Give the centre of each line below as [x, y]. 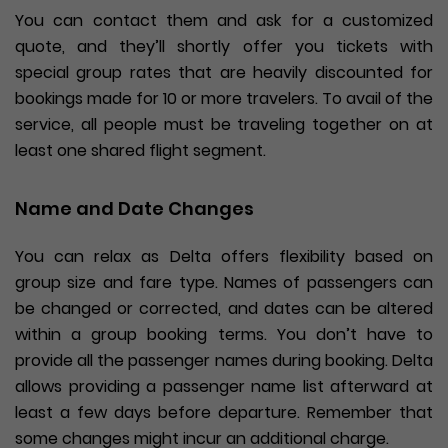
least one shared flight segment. [140, 150]
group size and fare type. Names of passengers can [224, 282]
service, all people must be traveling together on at [224, 124]
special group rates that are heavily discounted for [224, 72]
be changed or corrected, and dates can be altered [224, 308]
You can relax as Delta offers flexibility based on [224, 256]
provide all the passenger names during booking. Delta [224, 360]
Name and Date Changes [134, 208]
